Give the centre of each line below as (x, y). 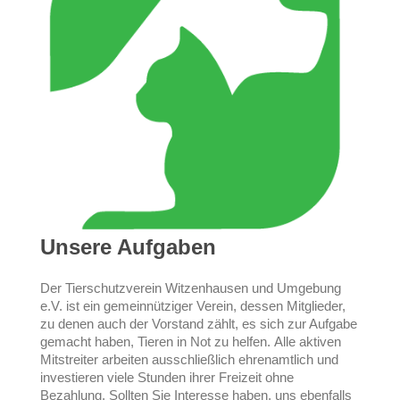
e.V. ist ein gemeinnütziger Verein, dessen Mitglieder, (193, 306)
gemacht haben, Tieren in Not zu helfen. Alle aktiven (191, 342)
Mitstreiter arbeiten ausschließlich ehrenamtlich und (189, 360)
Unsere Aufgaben (128, 247)
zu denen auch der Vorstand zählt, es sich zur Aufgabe (199, 324)
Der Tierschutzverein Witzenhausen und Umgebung (191, 288)
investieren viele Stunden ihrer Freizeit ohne (167, 378)
